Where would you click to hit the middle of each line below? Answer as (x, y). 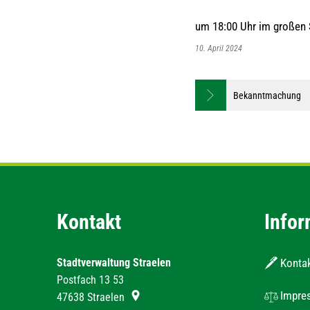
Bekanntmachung (267, 95)
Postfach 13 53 (90, 280)
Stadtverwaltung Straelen (114, 263)
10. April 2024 (221, 48)
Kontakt (89, 222)
